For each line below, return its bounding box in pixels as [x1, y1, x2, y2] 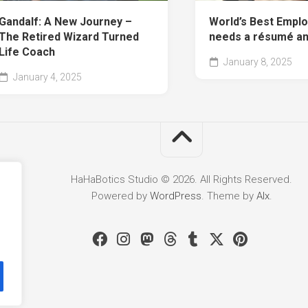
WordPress [149, 190, 201, 203]
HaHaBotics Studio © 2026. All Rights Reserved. [71, 173, 292, 186]
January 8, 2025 [221, 56, 292, 68]
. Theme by [201, 190, 256, 203]
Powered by [91, 190, 150, 203]
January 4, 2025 [11, 71, 82, 83]
